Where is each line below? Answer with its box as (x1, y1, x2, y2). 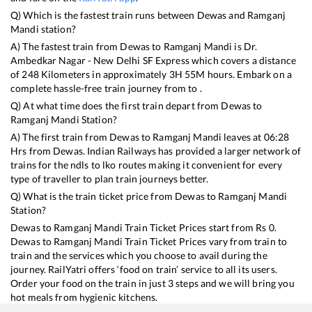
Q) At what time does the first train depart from (10, 100, 221, 112)
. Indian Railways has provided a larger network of (82, 145, 302, 157)
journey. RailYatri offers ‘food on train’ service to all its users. (10, 263, 277, 276)
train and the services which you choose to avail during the (10, 249, 267, 262)
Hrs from (10, 145, 54, 157)
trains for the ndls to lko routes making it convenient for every (10, 159, 283, 171)
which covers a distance (189, 54, 297, 67)
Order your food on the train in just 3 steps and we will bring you (10, 277, 295, 290)
